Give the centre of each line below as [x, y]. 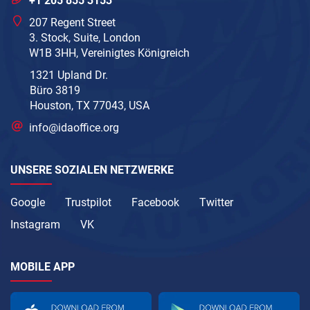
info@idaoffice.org [74, 127]
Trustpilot [88, 202]
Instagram [35, 224]
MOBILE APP [43, 266]
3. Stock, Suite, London [85, 37]
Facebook [155, 202]
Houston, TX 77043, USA [90, 105]
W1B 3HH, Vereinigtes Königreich [110, 53]
